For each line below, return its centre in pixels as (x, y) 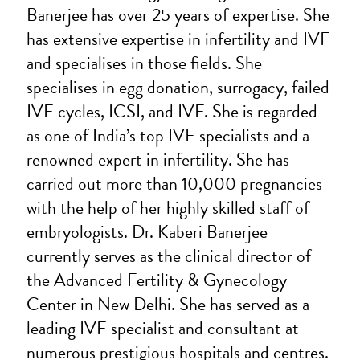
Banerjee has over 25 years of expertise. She (178, 16)
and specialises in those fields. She (144, 64)
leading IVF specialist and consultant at (163, 329)
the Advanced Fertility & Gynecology (157, 281)
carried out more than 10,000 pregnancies (174, 184)
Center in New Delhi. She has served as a (168, 305)
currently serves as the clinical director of (169, 257)
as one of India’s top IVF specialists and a (168, 136)
